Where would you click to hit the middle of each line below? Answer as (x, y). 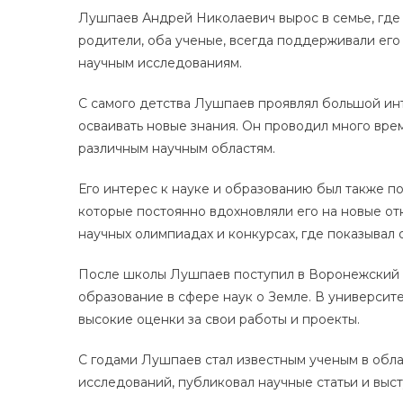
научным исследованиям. (160, 63)
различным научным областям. (177, 148)
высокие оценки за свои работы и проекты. (219, 319)
